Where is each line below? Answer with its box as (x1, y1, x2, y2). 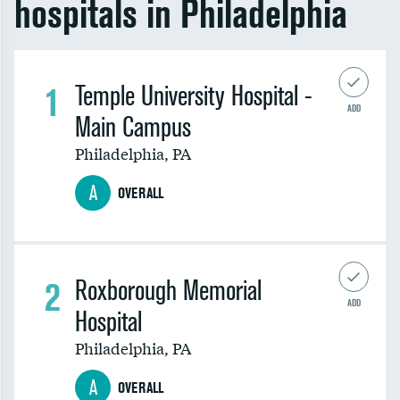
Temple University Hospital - (75, 79, 312, 112)
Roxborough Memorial (75, 274, 262, 307)
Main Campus (75, 111, 191, 144)
